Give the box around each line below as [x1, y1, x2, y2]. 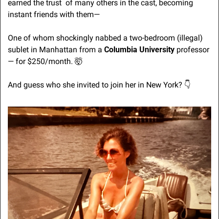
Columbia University [104, 44, 175, 54]
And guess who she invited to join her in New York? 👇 [8, 80, 191, 89]
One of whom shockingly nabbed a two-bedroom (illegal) [8, 33, 203, 43]
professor [175, 44, 209, 54]
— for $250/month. [8, 56, 75, 66]
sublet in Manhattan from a [8, 44, 104, 54]
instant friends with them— [8, 9, 100, 19]
